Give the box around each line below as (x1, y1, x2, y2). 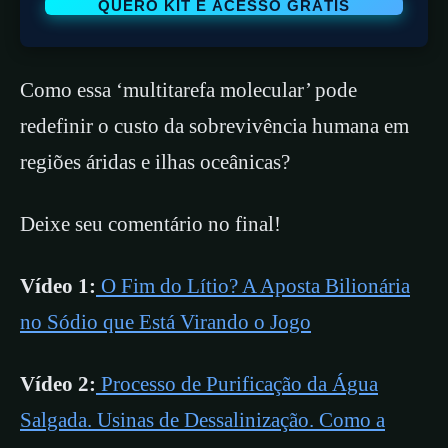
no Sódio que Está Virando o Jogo (20, 309, 311, 334)
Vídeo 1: (20, 273, 96, 298)
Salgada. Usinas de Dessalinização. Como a (20, 407, 385, 432)
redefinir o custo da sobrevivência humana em (20, 113, 409, 138)
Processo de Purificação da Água (101, 371, 378, 396)
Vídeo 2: (20, 371, 96, 396)
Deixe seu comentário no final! (20, 211, 281, 236)
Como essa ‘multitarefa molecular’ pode (20, 77, 357, 102)
